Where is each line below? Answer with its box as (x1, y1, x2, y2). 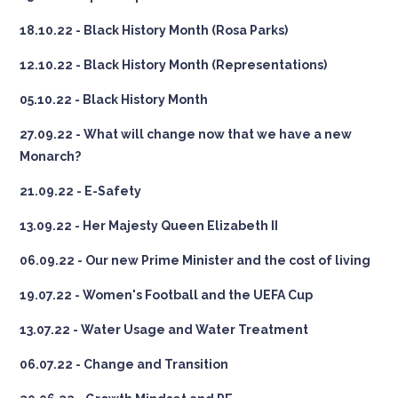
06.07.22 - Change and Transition (20, 356, 229, 371)
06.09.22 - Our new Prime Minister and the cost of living (20, 252, 371, 267)
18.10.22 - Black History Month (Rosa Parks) (20, 22, 289, 37)
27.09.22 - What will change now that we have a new (20, 126, 353, 141)
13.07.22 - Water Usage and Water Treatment (20, 322, 309, 337)
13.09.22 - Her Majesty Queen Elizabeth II (20, 218, 279, 233)
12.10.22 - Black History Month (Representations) (20, 57, 328, 72)
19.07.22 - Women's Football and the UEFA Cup (20, 287, 314, 302)
